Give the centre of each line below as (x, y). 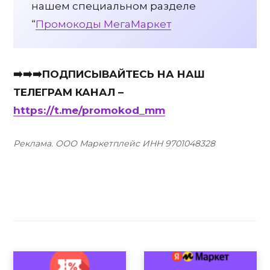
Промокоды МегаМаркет (103, 24)
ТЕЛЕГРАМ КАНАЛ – (68, 92)
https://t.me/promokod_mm (89, 110)
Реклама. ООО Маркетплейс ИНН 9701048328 (114, 144)
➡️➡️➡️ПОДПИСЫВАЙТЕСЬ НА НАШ (109, 74)
